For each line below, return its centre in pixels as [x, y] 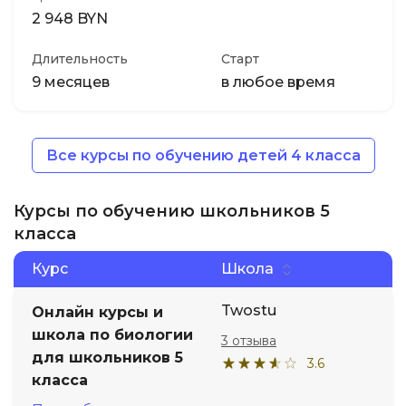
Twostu [249, 310]
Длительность [80, 59]
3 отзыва [249, 341]
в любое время [278, 82]
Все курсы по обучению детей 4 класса [203, 155]
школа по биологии [112, 335]
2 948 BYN [70, 19]
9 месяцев [71, 82]
